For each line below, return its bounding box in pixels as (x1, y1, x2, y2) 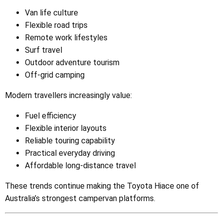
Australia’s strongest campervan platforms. (5, 194, 155, 204)
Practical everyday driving (25, 148, 115, 158)
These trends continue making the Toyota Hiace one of (5, 181, 199, 191)
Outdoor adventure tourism (25, 58, 119, 68)
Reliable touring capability (25, 136, 115, 146)
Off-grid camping (25, 70, 85, 80)
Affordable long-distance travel (25, 161, 136, 171)
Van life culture (25, 8, 78, 18)
